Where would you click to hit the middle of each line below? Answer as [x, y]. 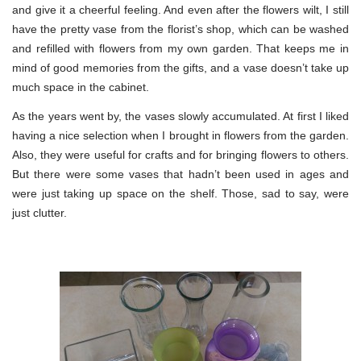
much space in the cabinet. [81, 87]
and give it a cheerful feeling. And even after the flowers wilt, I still [180, 9]
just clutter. [39, 212]
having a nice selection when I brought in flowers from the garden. [180, 135]
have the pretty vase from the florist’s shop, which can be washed [180, 29]
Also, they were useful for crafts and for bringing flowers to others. [180, 154]
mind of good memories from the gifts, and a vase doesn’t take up [180, 67]
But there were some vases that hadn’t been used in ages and [180, 174]
